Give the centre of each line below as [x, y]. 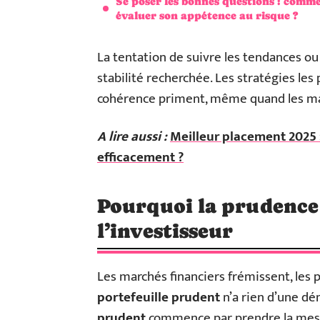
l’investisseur [165, 230]
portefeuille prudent [159, 297]
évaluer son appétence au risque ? [207, 15]
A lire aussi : [132, 136]
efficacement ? [140, 157]
